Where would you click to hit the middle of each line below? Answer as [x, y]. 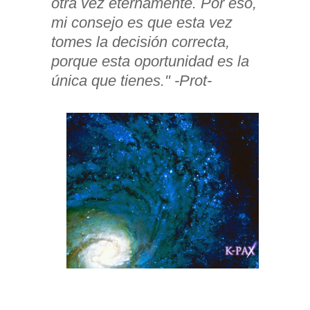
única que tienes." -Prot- [131, 81]
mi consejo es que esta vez [142, 23]
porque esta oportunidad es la [150, 62]
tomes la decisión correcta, [140, 42]
